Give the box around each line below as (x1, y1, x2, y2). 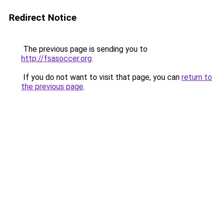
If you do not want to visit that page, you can (21, 73, 182, 82)
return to (182, 73, 212, 82)
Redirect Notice (9, 12, 76, 23)
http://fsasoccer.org (21, 54, 92, 63)
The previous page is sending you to (21, 44, 147, 54)
